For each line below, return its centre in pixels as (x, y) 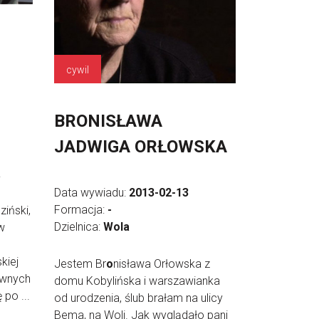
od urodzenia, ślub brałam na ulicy (138, 298)
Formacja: (81, 210)
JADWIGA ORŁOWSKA (141, 147)
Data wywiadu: (91, 193)
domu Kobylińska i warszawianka (137, 281)
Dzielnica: (79, 227)
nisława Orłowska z (162, 264)
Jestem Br (80, 264)
